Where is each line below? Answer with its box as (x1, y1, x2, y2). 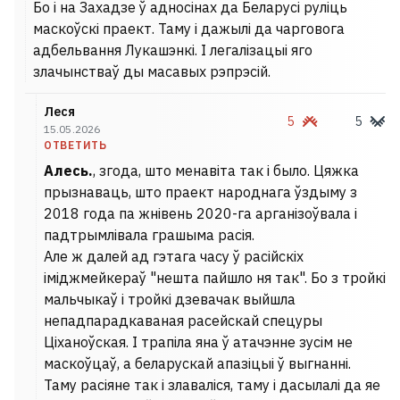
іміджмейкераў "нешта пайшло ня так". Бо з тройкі (44, 269, 386, 287)
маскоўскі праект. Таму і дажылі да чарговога (33, 20, 345, 37)
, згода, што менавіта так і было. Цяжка (93, 162, 359, 179)
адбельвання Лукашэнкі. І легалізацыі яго (33, 41, 312, 59)
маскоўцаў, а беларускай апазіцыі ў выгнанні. (44, 354, 351, 372)
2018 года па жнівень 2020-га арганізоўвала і (44, 204, 357, 222)
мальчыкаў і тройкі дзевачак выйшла (44, 290, 296, 308)
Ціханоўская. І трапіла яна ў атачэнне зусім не (44, 333, 353, 351)
